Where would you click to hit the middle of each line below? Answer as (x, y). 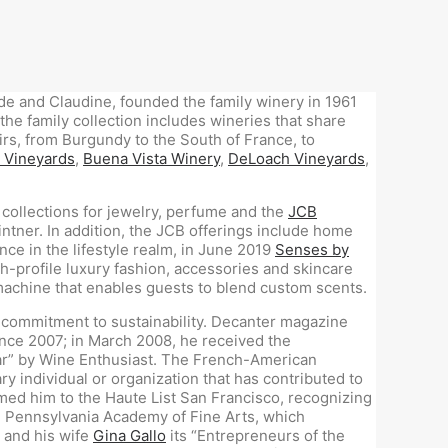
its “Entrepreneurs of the (255, 435)
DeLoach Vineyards (296, 158)
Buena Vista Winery (151, 158)
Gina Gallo (129, 435)
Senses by (312, 249)
